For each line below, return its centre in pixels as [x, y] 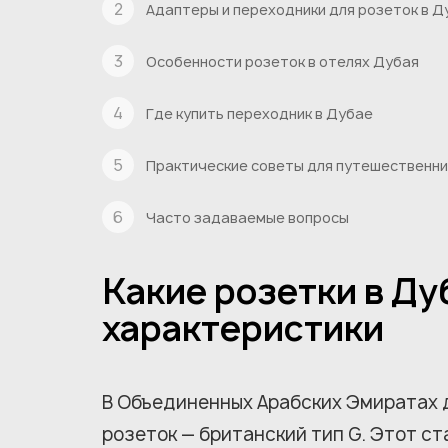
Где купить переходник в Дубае [259, 113]
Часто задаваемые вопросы [247, 217]
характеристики [243, 328]
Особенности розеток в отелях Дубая [282, 61]
